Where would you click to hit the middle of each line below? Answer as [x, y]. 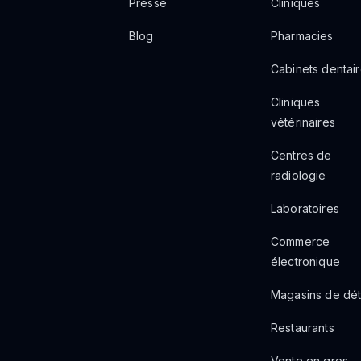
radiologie [299, 175]
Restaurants [303, 328]
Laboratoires [305, 208]
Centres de [301, 155]
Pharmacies [302, 36]
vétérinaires [303, 122]
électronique [305, 261]
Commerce [301, 241]
